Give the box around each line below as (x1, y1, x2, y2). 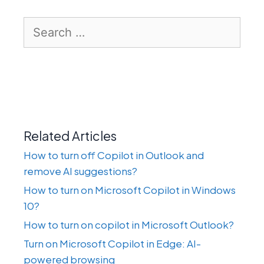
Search (23, 17, 57, 31)
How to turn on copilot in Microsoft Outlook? (24, 218, 234, 232)
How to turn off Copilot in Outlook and (24, 148, 204, 162)
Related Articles (24, 128, 117, 144)
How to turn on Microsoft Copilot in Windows (24, 183, 236, 197)
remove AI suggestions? (24, 164, 137, 178)
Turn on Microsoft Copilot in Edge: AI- (24, 237, 201, 250)
